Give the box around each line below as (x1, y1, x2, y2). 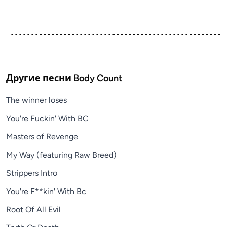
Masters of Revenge (6, 131, 78, 141)
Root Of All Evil (6, 204, 61, 214)
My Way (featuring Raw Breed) (6, 149, 117, 160)
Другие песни (6, 72, 73, 84)
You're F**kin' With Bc (6, 186, 86, 196)
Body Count (73, 72, 122, 84)
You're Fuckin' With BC (6, 113, 89, 123)
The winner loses (6, 95, 67, 105)
